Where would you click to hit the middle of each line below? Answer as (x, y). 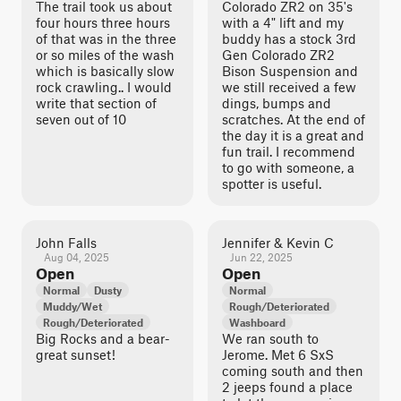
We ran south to (270, 338)
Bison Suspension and (290, 71)
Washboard (257, 322)
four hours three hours (103, 22)
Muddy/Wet (73, 306)
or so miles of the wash (105, 55)
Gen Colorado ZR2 (278, 55)
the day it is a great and (293, 135)
